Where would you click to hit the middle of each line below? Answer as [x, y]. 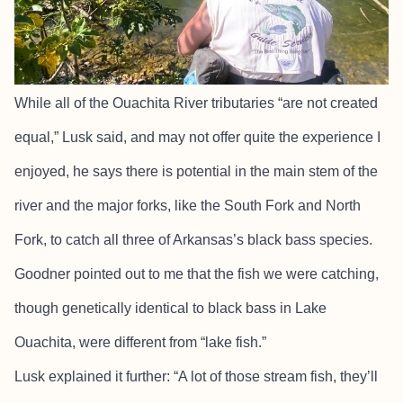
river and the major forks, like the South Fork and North [188, 205]
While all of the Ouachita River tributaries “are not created [196, 103]
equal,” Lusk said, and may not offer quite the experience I [197, 137]
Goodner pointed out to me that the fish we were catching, [197, 273]
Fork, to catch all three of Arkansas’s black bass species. [193, 239]
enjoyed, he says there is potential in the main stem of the [196, 171]
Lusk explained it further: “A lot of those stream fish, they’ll [196, 376]
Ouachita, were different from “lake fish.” [140, 342]
